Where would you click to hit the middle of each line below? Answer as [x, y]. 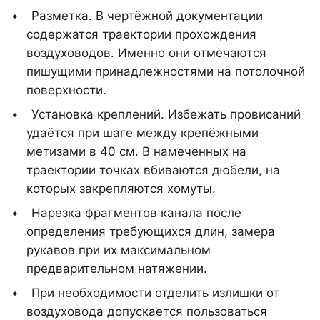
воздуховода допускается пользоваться [147, 311]
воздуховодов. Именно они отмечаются [146, 53]
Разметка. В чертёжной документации [147, 16]
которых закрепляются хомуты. [121, 189]
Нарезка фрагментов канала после [136, 213]
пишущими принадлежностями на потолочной [166, 71]
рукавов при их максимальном [119, 250]
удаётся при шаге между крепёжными [142, 133]
